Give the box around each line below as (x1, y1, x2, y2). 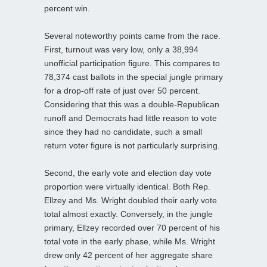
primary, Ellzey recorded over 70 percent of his (44, 222, 220, 232)
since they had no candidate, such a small (44, 126, 202, 136)
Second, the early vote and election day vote (44, 167, 212, 178)
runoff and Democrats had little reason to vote (44, 113, 217, 123)
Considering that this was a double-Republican (44, 99, 219, 109)
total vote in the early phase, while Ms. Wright (44, 236, 215, 246)
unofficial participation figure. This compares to (44, 58, 220, 68)
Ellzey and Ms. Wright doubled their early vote (44, 195, 217, 205)
